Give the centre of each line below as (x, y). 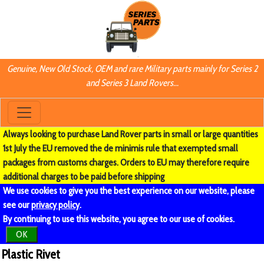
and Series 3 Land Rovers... (132, 83)
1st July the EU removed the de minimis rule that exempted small (121, 148)
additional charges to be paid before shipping (84, 176)
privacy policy (55, 205)
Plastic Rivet (31, 254)
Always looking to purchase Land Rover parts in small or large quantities (131, 134)
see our (17, 205)
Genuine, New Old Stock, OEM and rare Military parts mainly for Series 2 (132, 69)
